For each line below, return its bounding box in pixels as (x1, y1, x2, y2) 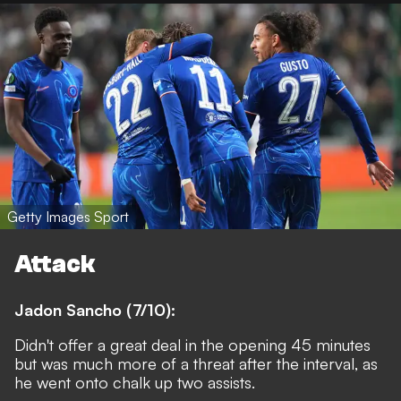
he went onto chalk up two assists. (14, 371, 255, 392)
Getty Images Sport (7, 208, 129, 226)
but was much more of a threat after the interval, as (14, 353, 378, 373)
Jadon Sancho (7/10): (14, 299, 175, 320)
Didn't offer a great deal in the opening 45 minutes (14, 334, 371, 354)
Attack (14, 250, 95, 279)
